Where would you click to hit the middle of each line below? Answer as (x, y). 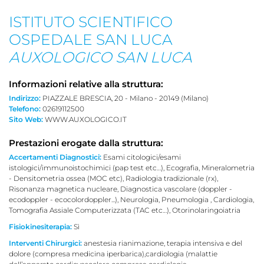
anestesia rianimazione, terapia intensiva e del (163, 243)
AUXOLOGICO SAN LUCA (100, 57)
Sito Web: (26, 119)
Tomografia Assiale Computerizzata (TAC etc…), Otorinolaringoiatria (125, 210)
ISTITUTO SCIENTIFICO (91, 22)
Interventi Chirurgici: (45, 243)
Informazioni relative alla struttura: (86, 84)
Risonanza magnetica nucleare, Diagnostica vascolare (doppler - (121, 189)
